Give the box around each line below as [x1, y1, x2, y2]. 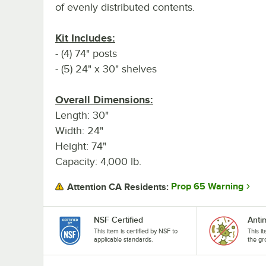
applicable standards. [94, 235, 153, 243]
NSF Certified [94, 214, 143, 224]
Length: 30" [55, 109, 109, 121]
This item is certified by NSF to [94, 227, 178, 235]
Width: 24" [55, 124, 103, 137]
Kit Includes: [55, 31, 115, 44]
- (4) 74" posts [55, 47, 117, 59]
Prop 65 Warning [171, 181, 243, 192]
